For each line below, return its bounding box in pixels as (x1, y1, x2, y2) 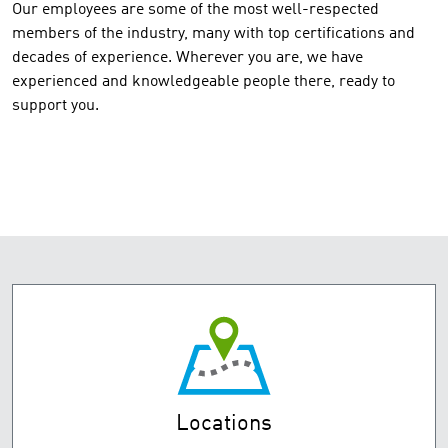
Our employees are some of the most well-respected (12, 2, 379, 18)
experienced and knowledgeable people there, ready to (12, 74, 395, 90)
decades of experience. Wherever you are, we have (12, 50, 363, 66)
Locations (176, 413, 272, 435)
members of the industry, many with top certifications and (12, 26, 415, 42)
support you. (12, 98, 99, 114)
